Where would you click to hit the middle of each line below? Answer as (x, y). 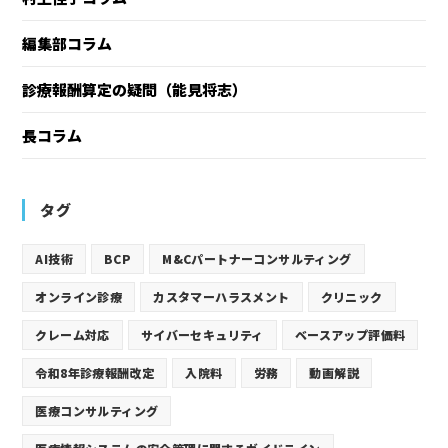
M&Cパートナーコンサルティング (257, 259)
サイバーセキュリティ (202, 335)
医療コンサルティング (97, 411)
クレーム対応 (72, 335)
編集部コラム (67, 44)
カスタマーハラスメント (221, 297)
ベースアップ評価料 (350, 335)
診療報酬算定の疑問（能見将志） (135, 90)
